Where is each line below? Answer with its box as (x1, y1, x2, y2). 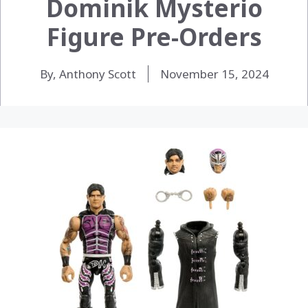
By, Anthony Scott (39, 65, 136, 82)
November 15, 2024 (159, 65, 269, 82)
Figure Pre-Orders (46, 20, 262, 53)
